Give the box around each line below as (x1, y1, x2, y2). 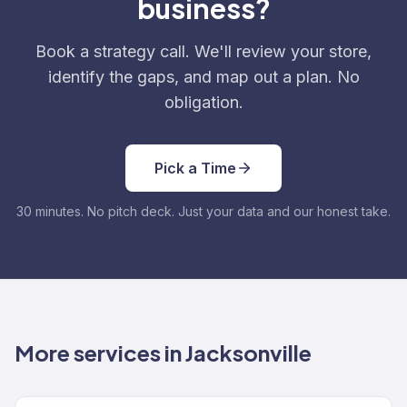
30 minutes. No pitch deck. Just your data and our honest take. (16, 203, 391, 219)
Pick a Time (154, 159, 236, 177)
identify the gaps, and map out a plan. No (47, 67, 360, 86)
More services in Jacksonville (15, 339, 312, 366)
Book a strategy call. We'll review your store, (35, 42, 372, 61)
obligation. (164, 93, 243, 112)
